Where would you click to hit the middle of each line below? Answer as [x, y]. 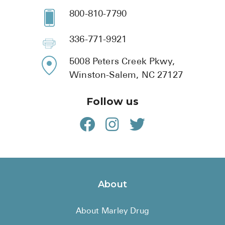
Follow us [113, 101]
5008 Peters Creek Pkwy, [122, 62]
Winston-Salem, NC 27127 [126, 75]
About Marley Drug [113, 211]
